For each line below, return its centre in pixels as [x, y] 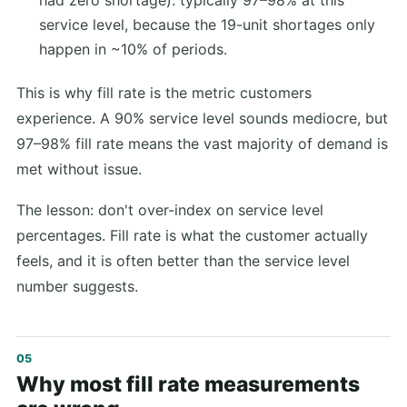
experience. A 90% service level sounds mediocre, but [202, 119]
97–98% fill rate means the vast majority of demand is [202, 144]
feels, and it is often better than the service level [183, 261]
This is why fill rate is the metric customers [164, 93]
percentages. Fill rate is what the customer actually [192, 236]
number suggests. [77, 287]
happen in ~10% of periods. [133, 50]
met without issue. [79, 169]
